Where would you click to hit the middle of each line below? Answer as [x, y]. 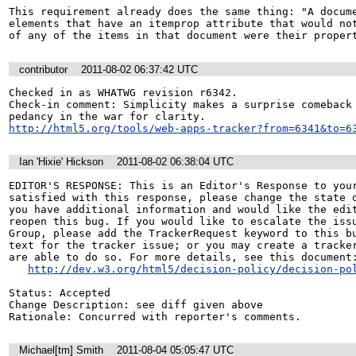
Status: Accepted [60, 292]
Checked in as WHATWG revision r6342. [123, 93]
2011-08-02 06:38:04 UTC [175, 162]
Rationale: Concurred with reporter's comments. [155, 316]
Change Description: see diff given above [136, 304]
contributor [45, 69]
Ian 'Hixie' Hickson [61, 162]
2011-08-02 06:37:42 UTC [139, 69]
